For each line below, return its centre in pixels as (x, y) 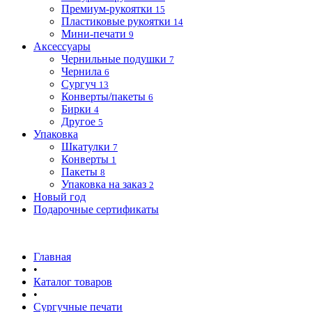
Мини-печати (94, 34)
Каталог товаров (73, 282)
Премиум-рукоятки (107, 9)
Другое (78, 122)
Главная (52, 257)
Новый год (60, 197)
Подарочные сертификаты (96, 209)
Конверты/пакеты (103, 96)
